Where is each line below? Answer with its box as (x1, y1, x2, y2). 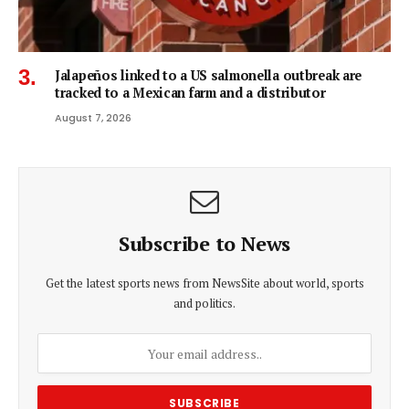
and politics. (173, 295, 236, 312)
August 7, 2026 (55, 110, 131, 126)
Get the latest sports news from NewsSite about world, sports (45, 275, 364, 292)
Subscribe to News (118, 230, 291, 257)
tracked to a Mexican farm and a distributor (55, 84, 326, 102)
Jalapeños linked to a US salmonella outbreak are (55, 67, 362, 85)
